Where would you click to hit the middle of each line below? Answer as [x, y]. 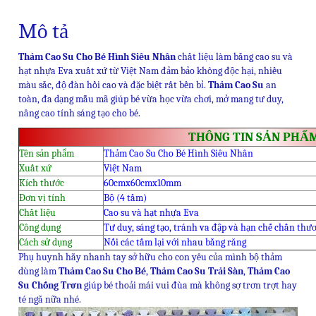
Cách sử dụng [45, 242]
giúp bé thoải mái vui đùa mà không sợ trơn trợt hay [189, 285]
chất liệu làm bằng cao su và [234, 56]
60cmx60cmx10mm [142, 183]
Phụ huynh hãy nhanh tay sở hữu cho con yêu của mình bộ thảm [150, 257]
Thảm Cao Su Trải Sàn [197, 271]
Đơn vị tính [42, 197]
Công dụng [40, 227]
